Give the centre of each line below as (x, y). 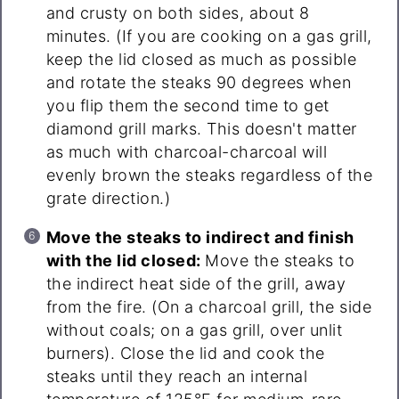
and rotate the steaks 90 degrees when (199, 82)
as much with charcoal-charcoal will (187, 151)
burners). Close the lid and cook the (185, 353)
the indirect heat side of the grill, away (196, 283)
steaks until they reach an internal (177, 376)
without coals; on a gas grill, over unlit (194, 330)
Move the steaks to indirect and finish (200, 237)
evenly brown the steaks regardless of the (209, 175)
